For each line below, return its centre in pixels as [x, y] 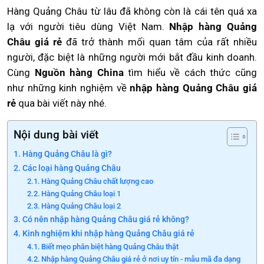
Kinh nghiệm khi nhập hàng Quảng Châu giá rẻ [108, 234]
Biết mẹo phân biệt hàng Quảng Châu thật [110, 247]
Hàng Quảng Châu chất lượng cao [98, 181]
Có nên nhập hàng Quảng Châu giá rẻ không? [105, 220]
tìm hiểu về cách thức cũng [193, 72]
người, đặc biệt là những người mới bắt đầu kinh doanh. [132, 57]
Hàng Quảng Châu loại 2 [81, 206]
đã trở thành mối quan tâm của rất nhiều [160, 42]
